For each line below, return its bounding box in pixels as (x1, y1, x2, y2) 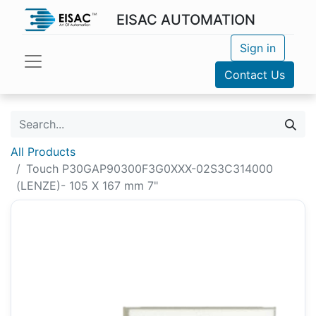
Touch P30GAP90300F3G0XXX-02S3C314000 (26, 162, 273, 176)
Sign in (239, 41, 276, 55)
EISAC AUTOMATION (116, 11, 255, 28)
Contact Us (224, 68, 285, 82)
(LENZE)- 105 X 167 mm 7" (16, 178, 158, 193)
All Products (11, 145, 75, 159)
